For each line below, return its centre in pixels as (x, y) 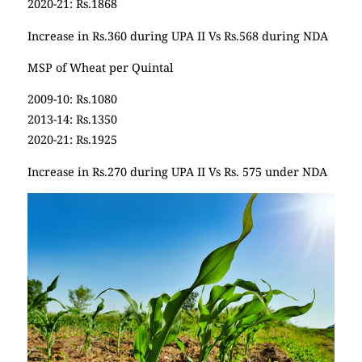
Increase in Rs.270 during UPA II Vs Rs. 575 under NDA (177, 171)
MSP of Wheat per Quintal (100, 67)
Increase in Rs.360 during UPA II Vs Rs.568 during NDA (178, 36)
